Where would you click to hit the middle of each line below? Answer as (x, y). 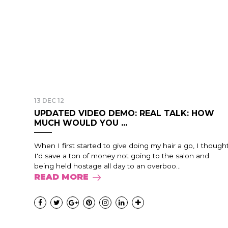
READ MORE (61, 177)
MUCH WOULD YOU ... (81, 123)
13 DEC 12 (49, 101)
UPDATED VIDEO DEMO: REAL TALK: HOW (124, 113)
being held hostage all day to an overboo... (107, 166)
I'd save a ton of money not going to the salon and (122, 156)
